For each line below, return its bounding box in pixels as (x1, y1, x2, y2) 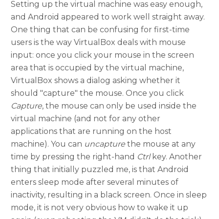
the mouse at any (125, 139, 196, 149)
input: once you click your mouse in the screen (11, 50, 195, 60)
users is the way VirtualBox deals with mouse (11, 38, 186, 47)
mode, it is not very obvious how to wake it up (11, 203, 189, 213)
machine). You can (11, 139, 85, 149)
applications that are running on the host (11, 127, 172, 136)
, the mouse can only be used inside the (42, 101, 197, 111)
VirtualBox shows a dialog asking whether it (11, 76, 181, 86)
